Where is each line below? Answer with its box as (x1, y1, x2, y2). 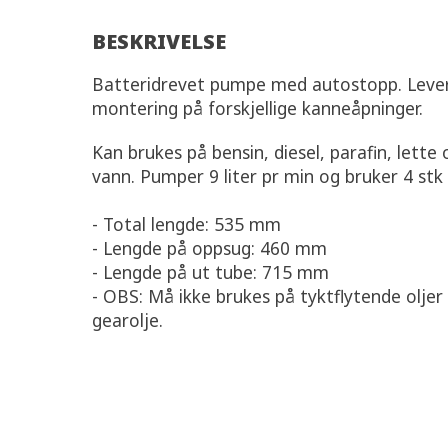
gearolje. (92, 308, 163, 332)
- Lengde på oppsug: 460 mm (92, 236, 327, 260)
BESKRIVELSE (92, 28, 226, 55)
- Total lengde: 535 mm (92, 212, 281, 236)
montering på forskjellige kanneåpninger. (92, 96, 423, 120)
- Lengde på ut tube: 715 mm (92, 260, 329, 284)
